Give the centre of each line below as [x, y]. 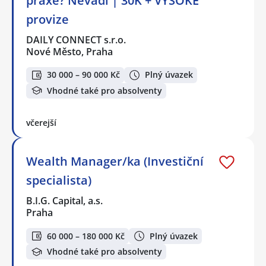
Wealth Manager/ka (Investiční [115, 161]
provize [47, 20]
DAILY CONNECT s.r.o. [77, 40]
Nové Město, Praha [69, 52]
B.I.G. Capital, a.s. [65, 201]
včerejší [41, 123]
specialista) [59, 180]
